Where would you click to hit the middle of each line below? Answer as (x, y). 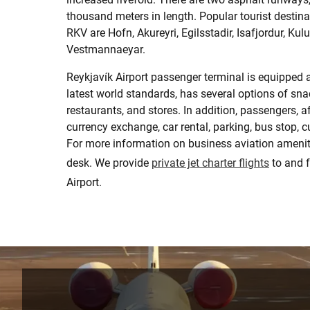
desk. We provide (109, 163)
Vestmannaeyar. (106, 49)
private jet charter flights (210, 163)
